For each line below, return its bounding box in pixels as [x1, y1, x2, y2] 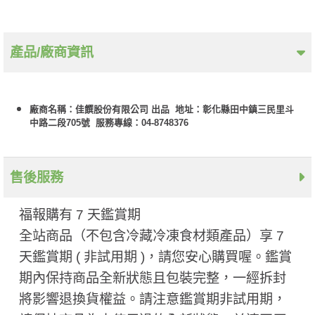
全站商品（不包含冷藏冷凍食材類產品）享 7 [18, 229, 284, 244]
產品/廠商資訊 [9, 45, 94, 60]
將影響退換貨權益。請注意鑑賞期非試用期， [18, 292, 286, 307]
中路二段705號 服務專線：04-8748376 [29, 117, 188, 129]
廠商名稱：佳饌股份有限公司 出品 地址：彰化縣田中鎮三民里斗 [29, 104, 294, 115]
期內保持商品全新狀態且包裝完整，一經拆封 [18, 271, 286, 286]
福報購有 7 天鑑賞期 [18, 207, 141, 223]
